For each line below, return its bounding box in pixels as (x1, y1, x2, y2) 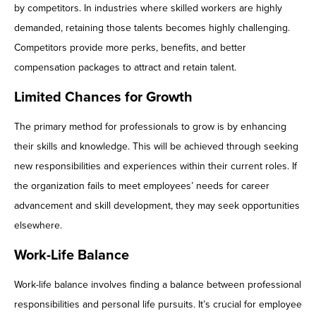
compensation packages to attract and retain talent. (14, 61, 236, 74)
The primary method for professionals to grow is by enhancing (14, 121, 286, 133)
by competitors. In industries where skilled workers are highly (14, 2, 282, 15)
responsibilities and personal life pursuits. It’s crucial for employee (14, 298, 302, 311)
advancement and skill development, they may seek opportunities (14, 200, 300, 212)
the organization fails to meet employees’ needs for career (14, 180, 269, 193)
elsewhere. (14, 219, 62, 232)
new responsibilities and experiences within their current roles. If (14, 160, 297, 173)
